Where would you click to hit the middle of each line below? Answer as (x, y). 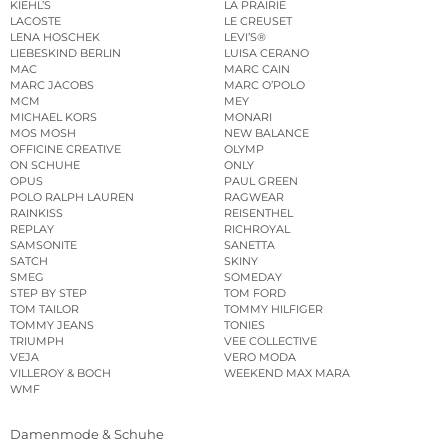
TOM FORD (255, 293)
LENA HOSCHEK (55, 37)
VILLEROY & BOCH (60, 373)
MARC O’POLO (264, 85)
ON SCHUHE (45, 165)
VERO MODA (260, 357)
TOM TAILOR (44, 309)
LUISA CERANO (266, 53)
